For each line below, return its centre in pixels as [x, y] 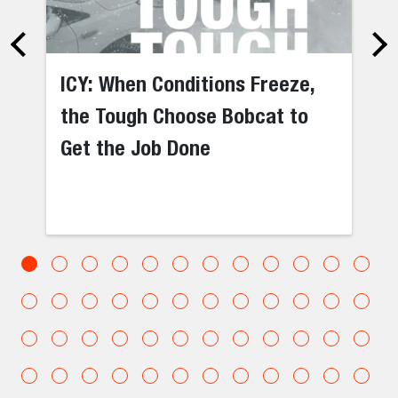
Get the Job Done [136, 147]
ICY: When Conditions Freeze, [188, 83]
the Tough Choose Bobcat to [185, 115]
